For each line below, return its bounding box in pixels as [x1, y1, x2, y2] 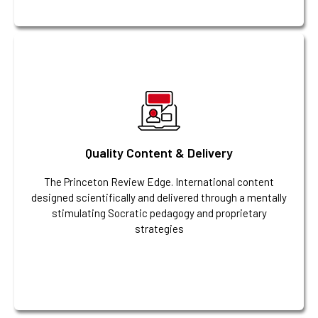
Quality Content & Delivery [85, 145, 233, 161]
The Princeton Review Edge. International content [44, 175, 274, 189]
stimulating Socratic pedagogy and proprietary [51, 207, 267, 220]
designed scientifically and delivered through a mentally [31, 191, 287, 204]
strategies [134, 222, 184, 236]
